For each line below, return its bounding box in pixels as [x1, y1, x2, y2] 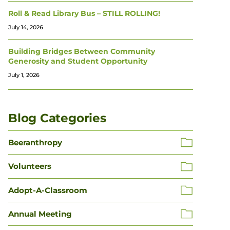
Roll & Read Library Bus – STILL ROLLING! [8, 9, 160, 18]
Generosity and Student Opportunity [8, 56, 147, 66]
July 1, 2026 [8, 71, 40, 79]
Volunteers [8, 161, 51, 171]
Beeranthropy [8, 137, 62, 147]
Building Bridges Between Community [8, 47, 155, 56]
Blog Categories [8, 111, 106, 125]
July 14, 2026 [8, 24, 43, 31]
